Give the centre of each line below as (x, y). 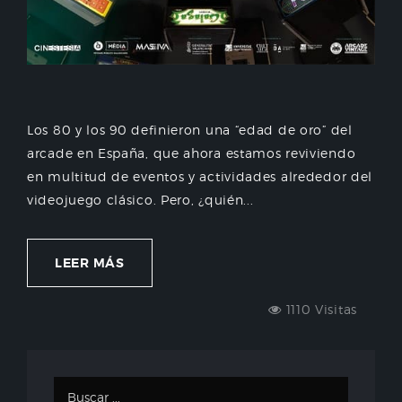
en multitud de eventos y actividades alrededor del (200, 176)
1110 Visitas (319, 309)
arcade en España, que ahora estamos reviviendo (192, 153)
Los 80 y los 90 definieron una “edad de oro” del (190, 129)
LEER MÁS (90, 262)
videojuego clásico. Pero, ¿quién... (140, 199)
